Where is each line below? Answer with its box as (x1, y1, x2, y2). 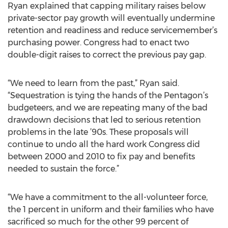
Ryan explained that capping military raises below (8, 1, 206, 11)
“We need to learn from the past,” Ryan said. (8, 78, 179, 88)
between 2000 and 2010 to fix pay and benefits (8, 152, 195, 161)
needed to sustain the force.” (8, 164, 119, 174)
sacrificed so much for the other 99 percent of (8, 217, 188, 226)
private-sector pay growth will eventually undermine (8, 13, 215, 23)
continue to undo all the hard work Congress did (8, 139, 200, 149)
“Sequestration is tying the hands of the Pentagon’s (8, 91, 208, 100)
